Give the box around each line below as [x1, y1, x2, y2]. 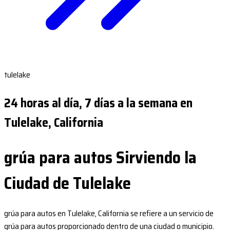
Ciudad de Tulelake [4, 170, 131, 196]
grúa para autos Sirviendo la [4, 144, 197, 170]
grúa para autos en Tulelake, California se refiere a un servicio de [4, 207, 214, 220]
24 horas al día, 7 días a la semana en [4, 93, 193, 113]
